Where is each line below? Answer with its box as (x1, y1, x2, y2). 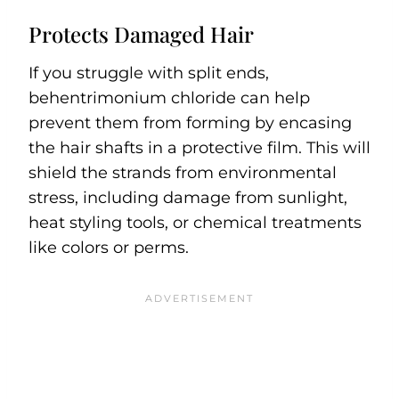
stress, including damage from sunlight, (28, 187, 347, 208)
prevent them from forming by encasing (28, 112, 352, 133)
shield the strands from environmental (28, 162, 337, 183)
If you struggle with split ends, (28, 62, 269, 83)
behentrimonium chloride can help (28, 87, 310, 108)
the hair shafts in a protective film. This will (28, 137, 370, 158)
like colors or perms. (28, 237, 193, 257)
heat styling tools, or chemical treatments (28, 212, 362, 232)
